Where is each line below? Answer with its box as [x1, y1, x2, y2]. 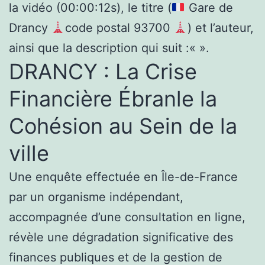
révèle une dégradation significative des [9, 230, 233, 244]
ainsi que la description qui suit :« [9, 40, 196, 55]
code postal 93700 [64, 20, 174, 35]
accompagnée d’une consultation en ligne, [9, 209, 245, 224]
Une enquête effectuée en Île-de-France [9, 169, 238, 184]
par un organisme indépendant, [9, 189, 183, 204]
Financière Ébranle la [9, 85, 217, 112]
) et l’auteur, [187, 20, 254, 35]
